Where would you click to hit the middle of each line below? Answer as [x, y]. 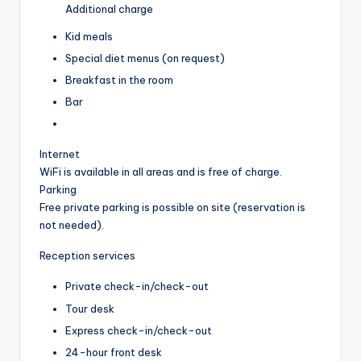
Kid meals [89, 36]
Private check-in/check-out [137, 286]
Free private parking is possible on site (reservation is [172, 207]
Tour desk [90, 308]
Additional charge [109, 8]
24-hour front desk [114, 352]
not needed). [72, 225]
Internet [60, 154]
